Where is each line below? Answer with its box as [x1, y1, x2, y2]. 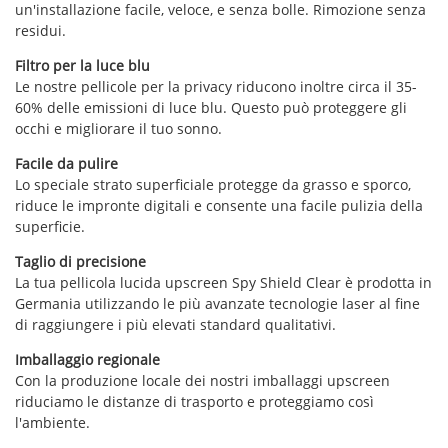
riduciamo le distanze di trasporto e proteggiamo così [15, 391, 374, 411]
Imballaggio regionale [15, 349, 160, 369]
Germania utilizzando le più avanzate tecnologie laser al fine [15, 293, 420, 313]
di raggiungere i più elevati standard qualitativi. [15, 314, 336, 334]
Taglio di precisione [15, 251, 146, 271]
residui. [15, 20, 66, 40]
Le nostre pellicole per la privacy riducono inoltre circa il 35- [15, 76, 417, 96]
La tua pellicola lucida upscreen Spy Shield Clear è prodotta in [15, 272, 432, 292]
